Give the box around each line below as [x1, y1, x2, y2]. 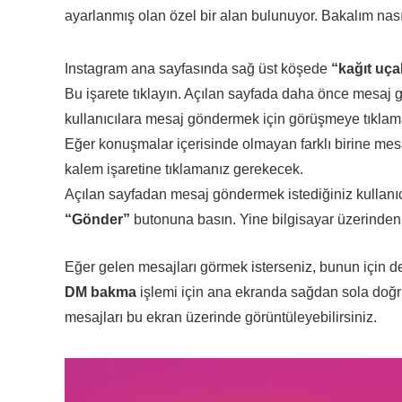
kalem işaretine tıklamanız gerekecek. [65, 161, 303, 177]
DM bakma [65, 284, 136, 300]
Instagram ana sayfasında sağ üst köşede [65, 60, 331, 76]
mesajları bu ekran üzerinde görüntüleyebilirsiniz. [65, 309, 377, 325]
